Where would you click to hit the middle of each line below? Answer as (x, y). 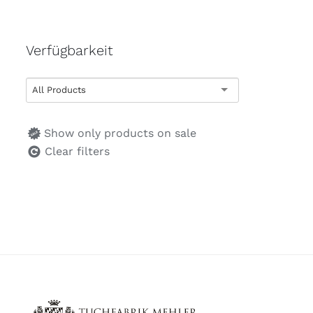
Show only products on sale (120, 133)
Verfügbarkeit (70, 50)
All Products (59, 90)
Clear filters (77, 152)
